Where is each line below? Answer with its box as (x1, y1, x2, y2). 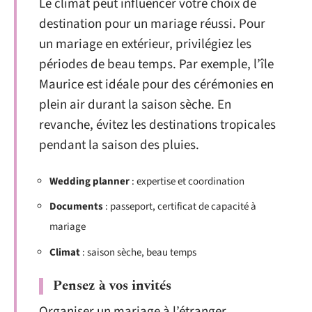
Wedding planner (49, 173, 130, 189)
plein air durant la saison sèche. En (39, 95, 231, 115)
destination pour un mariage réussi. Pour (39, 15, 265, 34)
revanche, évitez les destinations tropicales (39, 116, 276, 135)
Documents (49, 199, 103, 214)
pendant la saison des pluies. (39, 136, 199, 155)
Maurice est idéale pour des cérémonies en (39, 75, 274, 95)
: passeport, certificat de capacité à (103, 199, 256, 214)
